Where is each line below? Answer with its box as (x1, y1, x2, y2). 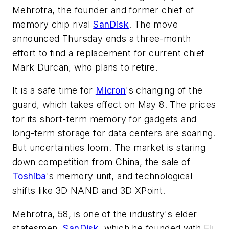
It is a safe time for (12, 85, 96, 96)
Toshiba (12, 171, 47, 182)
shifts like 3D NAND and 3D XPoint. (12, 185, 166, 196)
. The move (129, 18, 178, 30)
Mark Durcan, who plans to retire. (12, 61, 158, 73)
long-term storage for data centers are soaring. (12, 128, 216, 139)
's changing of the (126, 85, 203, 96)
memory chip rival (12, 18, 94, 30)
